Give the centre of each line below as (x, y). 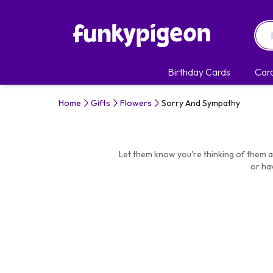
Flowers (136, 103)
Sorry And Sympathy (201, 103)
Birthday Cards (199, 72)
